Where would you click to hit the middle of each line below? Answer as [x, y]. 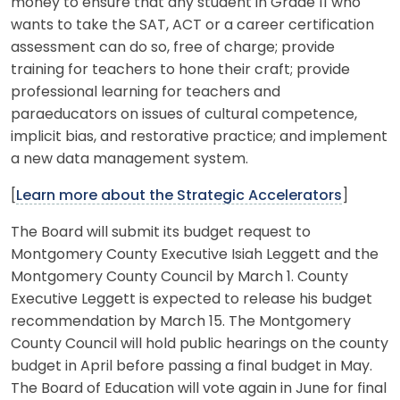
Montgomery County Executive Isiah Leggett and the [195, 255]
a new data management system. [129, 159]
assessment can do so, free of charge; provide [173, 48]
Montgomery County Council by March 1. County [179, 277]
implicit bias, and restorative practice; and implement [199, 137]
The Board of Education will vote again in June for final [199, 389]
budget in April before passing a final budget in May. [192, 367]
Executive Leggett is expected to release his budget [192, 300]
